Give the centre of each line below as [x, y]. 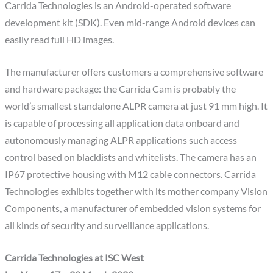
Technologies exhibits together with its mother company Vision [136, 192]
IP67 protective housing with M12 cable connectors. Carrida [131, 175]
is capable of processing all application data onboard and [122, 123]
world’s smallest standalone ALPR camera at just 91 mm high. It [136, 106]
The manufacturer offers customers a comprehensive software [134, 72]
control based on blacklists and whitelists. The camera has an [131, 158]
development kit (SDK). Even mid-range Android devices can [130, 23]
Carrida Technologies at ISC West [75, 257]
